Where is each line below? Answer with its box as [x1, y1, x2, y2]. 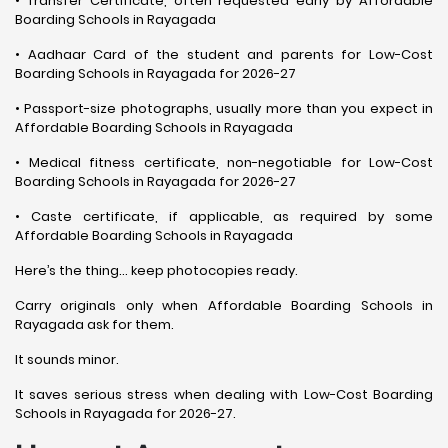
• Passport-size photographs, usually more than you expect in [15, 99, 433, 118]
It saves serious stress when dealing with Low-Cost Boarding [15, 385, 433, 404]
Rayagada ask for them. [15, 315, 174, 334]
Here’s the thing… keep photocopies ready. [15, 261, 298, 280]
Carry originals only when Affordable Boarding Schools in [15, 296, 433, 315]
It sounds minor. [15, 350, 119, 369]
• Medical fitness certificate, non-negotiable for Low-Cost [15, 153, 433, 172]
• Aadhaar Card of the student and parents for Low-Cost [15, 45, 433, 64]
